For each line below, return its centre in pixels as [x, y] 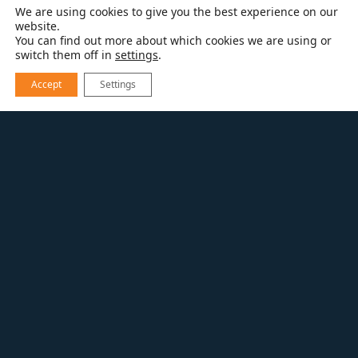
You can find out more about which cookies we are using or [173, 40]
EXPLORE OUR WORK [93, 162]
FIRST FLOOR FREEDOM [102, 188]
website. [38, 26]
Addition [81, 319]
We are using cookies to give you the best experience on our [177, 12]
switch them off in [65, 55]
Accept [46, 84]
